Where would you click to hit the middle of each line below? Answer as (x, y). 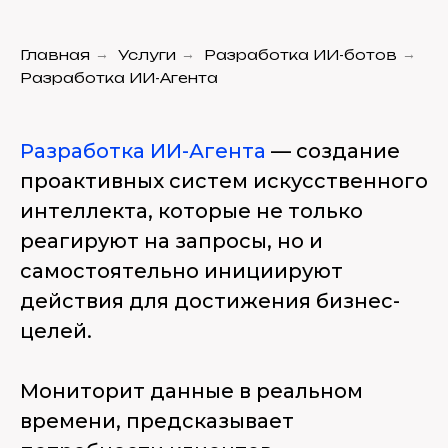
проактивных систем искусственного (224, 181)
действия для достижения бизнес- (210, 301)
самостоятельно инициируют (181, 271)
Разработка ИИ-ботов (300, 54)
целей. (56, 331)
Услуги (147, 54)
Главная (55, 54)
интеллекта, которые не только (191, 211)
